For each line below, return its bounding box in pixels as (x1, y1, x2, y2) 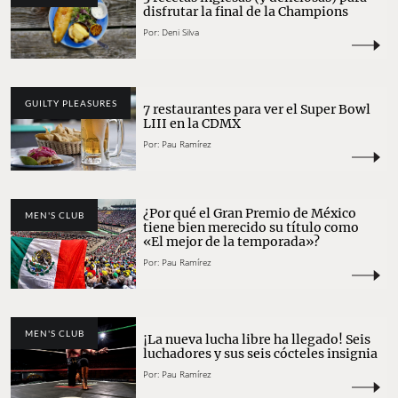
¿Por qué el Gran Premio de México (143, 205, 357, 222)
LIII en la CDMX (143, 115, 242, 132)
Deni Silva (162, 25, 200, 38)
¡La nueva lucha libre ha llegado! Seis (143, 331, 371, 348)
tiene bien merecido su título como (143, 219, 360, 236)
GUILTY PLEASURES (24, 97, 117, 108)
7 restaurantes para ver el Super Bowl (143, 101, 371, 118)
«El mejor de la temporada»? (143, 234, 321, 251)
